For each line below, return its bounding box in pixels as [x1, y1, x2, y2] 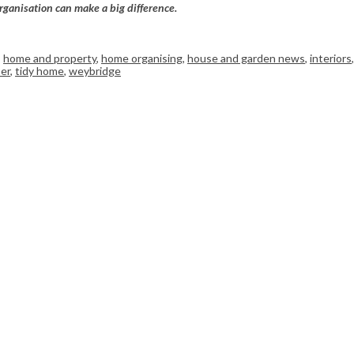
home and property [3, 51, 96, 66]
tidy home [15, 64, 64, 78]
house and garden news [187, 51, 305, 66]
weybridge [69, 64, 121, 78]
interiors [310, 51, 352, 66]
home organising [101, 51, 183, 66]
